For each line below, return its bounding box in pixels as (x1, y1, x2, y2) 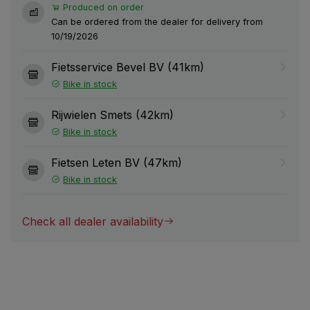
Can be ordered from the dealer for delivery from (51, 16, 263, 27)
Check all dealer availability (22, 214, 163, 228)
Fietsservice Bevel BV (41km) (51, 60, 204, 74)
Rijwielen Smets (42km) (51, 107, 174, 122)
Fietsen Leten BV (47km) (51, 155, 182, 170)
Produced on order (60, 1, 144, 12)
